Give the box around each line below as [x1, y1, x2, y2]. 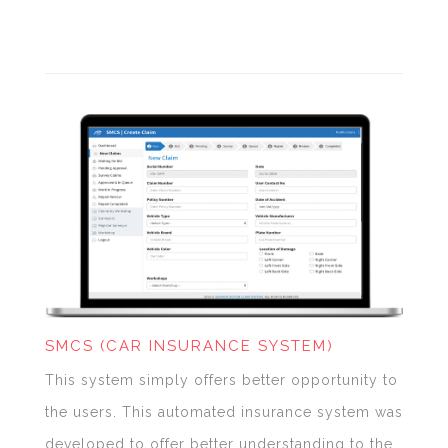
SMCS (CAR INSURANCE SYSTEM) [44, 336, 334, 355]
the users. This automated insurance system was [44, 403, 403, 420]
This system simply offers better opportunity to [44, 371, 398, 388]
